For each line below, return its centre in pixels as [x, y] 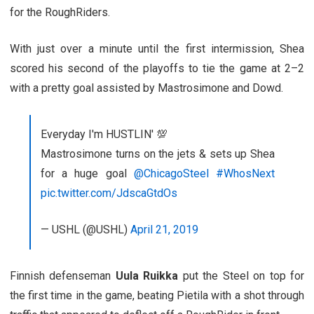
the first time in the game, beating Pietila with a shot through [157, 295]
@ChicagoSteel [171, 173]
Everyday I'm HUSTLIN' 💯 [104, 134]
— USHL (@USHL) [86, 229]
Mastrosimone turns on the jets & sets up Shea [158, 153]
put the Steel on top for [241, 275]
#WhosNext [246, 173]
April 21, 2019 [164, 229]
